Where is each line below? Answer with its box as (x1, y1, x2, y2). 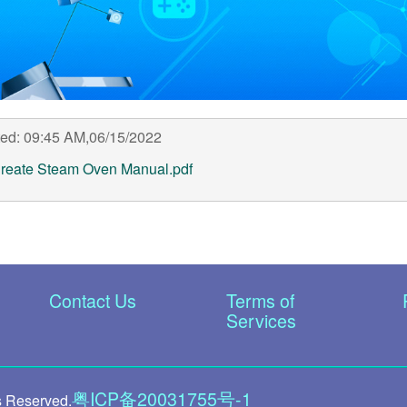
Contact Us (48, 286, 136, 313)
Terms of (225, 286, 294, 313)
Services (225, 306, 296, 333)
